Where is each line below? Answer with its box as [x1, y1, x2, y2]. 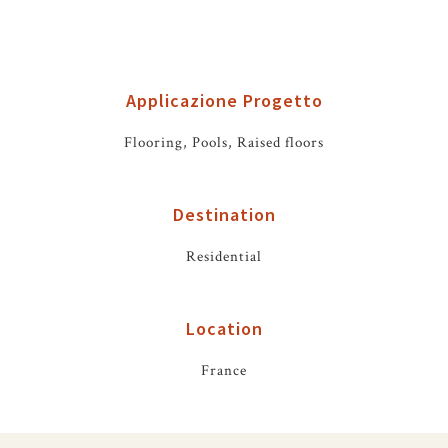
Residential [186, 247, 262, 266]
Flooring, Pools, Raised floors [124, 133, 324, 152]
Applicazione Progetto [125, 89, 323, 112]
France [201, 361, 247, 380]
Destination [172, 203, 276, 226]
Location [185, 317, 263, 340]
